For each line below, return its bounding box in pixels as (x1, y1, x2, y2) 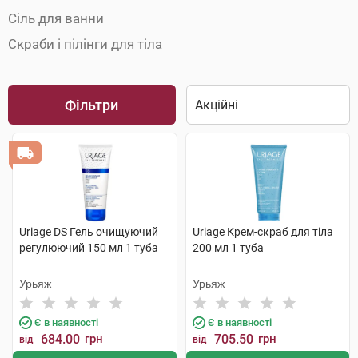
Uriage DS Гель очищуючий (19, 225, 158, 238)
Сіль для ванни (8, 10, 104, 26)
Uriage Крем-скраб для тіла (192, 225, 333, 238)
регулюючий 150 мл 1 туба (19, 241, 158, 254)
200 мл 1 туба (192, 241, 264, 254)
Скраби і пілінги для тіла (8, 36, 162, 52)
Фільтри (65, 96, 119, 113)
